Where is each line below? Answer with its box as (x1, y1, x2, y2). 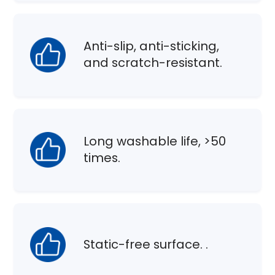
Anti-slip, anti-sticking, (83, 37, 220, 55)
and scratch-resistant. (83, 54, 223, 72)
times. (83, 149, 121, 166)
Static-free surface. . (83, 236, 209, 254)
